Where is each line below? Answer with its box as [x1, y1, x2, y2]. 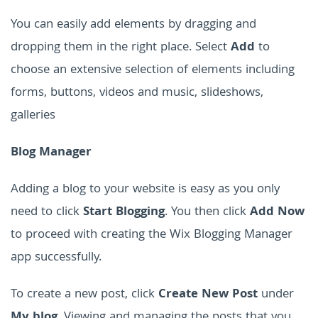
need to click [11, 202, 83, 224]
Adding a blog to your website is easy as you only [11, 180, 280, 201]
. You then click [165, 202, 250, 224]
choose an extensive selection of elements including [11, 60, 295, 82]
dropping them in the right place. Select [11, 38, 231, 59]
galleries [11, 106, 55, 127]
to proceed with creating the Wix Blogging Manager [11, 225, 292, 246]
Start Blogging [83, 202, 165, 224]
